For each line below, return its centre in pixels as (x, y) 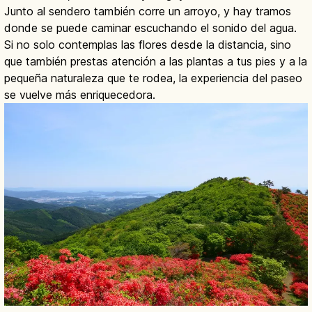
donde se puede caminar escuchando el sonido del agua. (150, 28)
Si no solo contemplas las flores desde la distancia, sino (148, 45)
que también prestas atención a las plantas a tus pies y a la (156, 62)
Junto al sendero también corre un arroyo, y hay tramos (148, 11)
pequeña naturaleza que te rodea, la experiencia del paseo (153, 78)
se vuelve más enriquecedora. (80, 95)
